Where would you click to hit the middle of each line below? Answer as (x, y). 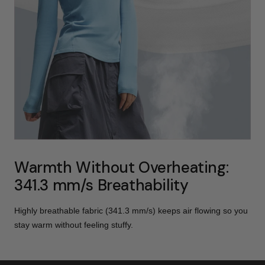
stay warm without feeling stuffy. (74, 224)
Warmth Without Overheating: (122, 167)
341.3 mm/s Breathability (101, 185)
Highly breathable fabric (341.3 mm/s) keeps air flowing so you (131, 210)
